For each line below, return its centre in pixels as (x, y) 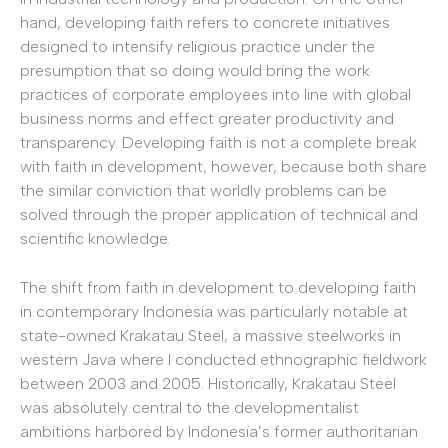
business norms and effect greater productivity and (207, 118)
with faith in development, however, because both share (223, 166)
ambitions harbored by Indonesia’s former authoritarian (219, 432)
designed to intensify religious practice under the (197, 46)
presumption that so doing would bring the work (195, 70)
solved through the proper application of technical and (219, 214)
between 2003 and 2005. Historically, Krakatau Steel (208, 384)
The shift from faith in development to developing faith (218, 288)
